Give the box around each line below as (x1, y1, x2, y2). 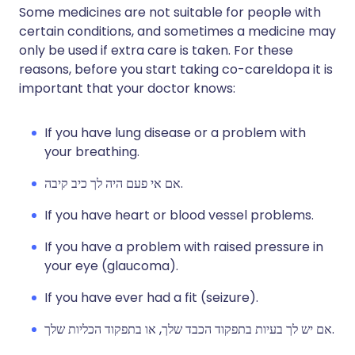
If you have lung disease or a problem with (44, 124, 306, 142)
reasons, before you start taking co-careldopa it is (19, 60, 333, 78)
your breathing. (44, 143, 139, 161)
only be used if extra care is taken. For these (19, 41, 293, 59)
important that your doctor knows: (19, 79, 235, 97)
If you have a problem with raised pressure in (44, 238, 323, 256)
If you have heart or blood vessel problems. (44, 206, 314, 224)
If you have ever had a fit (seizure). (44, 288, 258, 307)
